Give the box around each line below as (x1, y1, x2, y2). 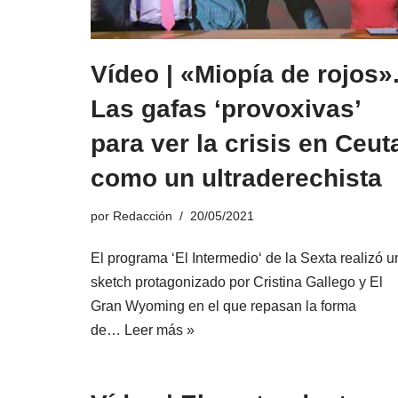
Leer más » (124, 322, 195, 338)
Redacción (113, 209, 172, 223)
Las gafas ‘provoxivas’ (91, 95, 360, 123)
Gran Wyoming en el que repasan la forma (91, 298, 356, 314)
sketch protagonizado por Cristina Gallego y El (91, 275, 383, 290)
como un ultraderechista (91, 164, 382, 192)
